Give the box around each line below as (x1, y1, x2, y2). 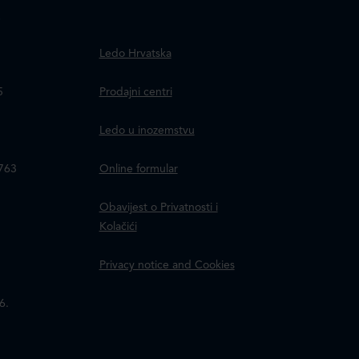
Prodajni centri (99, 87, 172, 98)
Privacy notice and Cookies (99, 260, 235, 271)
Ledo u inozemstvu (99, 125, 195, 136)
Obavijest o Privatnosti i (99, 202, 218, 213)
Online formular (99, 163, 178, 175)
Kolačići (99, 221, 137, 232)
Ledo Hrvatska (99, 48, 171, 59)
